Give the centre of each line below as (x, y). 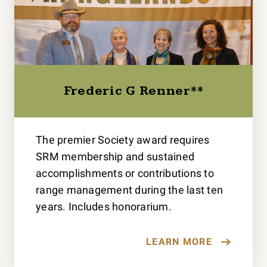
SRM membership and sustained (115, 156)
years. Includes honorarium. (104, 206)
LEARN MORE (179, 241)
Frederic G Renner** (133, 91)
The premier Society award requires (123, 139)
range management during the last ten (130, 190)
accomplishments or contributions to (125, 173)
